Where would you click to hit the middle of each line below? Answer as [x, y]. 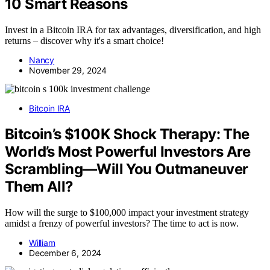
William [42, 242]
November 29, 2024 [68, 71]
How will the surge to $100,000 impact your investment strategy [127, 212]
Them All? [39, 187]
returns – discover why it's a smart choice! [84, 41]
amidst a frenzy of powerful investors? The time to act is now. [122, 223]
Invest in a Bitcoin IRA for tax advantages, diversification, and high [133, 30]
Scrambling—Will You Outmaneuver [127, 169]
